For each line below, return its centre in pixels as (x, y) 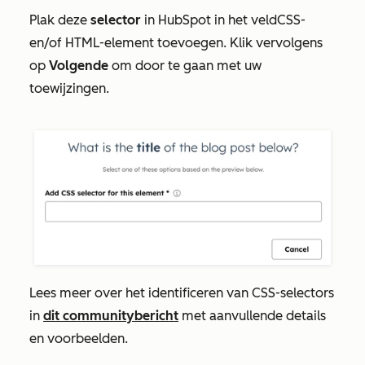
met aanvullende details (252, 315)
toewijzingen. (69, 88)
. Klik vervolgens (273, 42)
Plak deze (60, 20)
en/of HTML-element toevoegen (126, 42)
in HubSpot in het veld (209, 20)
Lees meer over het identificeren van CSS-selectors (182, 292)
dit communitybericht (111, 315)
